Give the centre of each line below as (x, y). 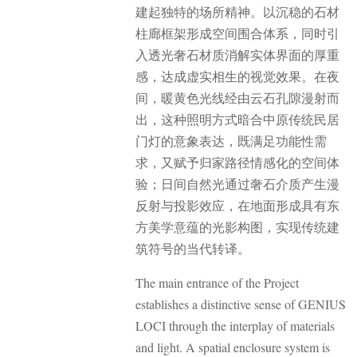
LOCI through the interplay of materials (235, 326)
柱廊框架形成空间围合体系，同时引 (237, 33)
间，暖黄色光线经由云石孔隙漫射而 (237, 97)
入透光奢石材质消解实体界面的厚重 (237, 54)
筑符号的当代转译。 (193, 248)
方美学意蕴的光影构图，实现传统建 (237, 226)
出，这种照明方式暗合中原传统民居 (237, 119)
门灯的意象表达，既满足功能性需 (231, 140)
